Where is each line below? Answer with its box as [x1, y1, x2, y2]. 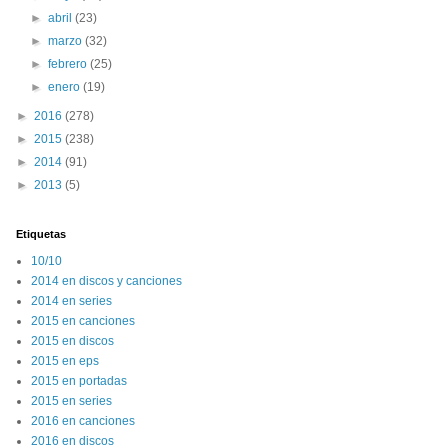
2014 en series [31, 294, 112, 308]
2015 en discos [31, 334, 114, 348]
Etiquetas [16, 228, 66, 240]
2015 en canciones [31, 314, 135, 328]
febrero [48, 57, 91, 71]
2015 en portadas [31, 374, 127, 388]
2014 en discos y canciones [31, 274, 182, 288]
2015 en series [31, 394, 112, 408]
